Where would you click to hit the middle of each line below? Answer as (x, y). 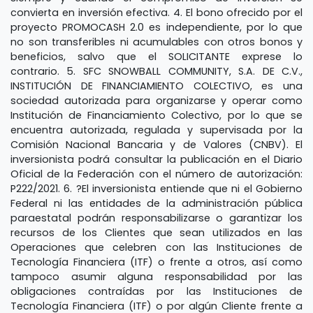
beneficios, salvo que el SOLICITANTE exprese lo (156, 56)
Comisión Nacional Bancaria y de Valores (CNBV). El (156, 144)
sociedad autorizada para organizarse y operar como (156, 100)
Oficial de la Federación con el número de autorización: (156, 174)
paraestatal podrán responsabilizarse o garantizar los (156, 218)
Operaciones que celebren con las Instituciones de (156, 247)
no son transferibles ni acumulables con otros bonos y (156, 42)
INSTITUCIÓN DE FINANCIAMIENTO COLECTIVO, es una (156, 86)
